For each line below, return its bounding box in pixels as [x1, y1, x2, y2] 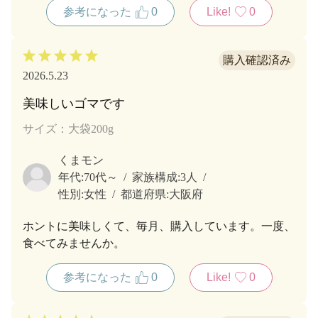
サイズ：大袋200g [23, 122, 114, 135]
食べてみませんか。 [23, 236, 125, 249]
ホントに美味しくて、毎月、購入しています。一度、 [23, 219, 295, 232]
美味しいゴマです [23, 96, 125, 111]
